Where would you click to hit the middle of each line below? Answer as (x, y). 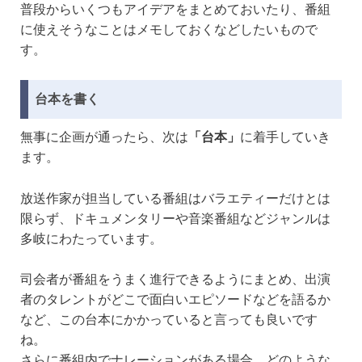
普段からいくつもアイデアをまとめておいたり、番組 (175, 9)
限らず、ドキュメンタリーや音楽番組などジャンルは (175, 218)
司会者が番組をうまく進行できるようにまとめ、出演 (175, 280)
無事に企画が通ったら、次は (104, 137)
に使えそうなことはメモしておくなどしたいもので (169, 29)
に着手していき (285, 137)
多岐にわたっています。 (91, 238)
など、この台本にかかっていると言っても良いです (169, 320)
